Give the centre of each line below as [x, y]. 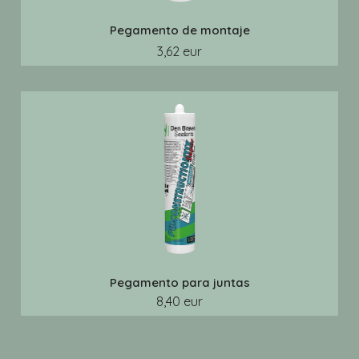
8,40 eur [179, 301]
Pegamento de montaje [179, 30]
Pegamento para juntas [179, 282]
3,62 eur [179, 51]
